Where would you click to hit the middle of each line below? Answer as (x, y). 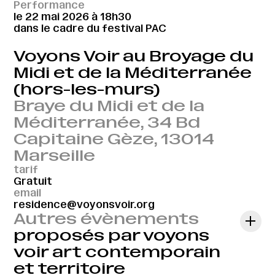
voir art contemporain (117, 252)
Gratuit (33, 181)
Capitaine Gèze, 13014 (114, 139)
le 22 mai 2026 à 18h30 (73, 16)
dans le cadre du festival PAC (90, 28)
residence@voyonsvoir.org (84, 205)
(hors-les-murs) (87, 90)
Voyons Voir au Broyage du (134, 56)
